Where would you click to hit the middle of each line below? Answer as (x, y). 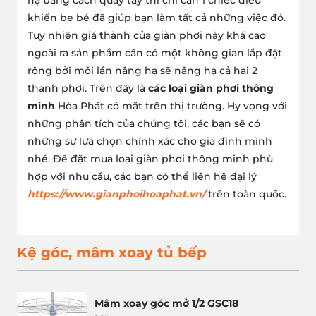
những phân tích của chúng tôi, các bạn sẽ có (144, 123)
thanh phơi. (57, 88)
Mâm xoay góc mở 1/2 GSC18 (166, 304)
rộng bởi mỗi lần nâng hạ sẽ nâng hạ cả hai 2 (142, 70)
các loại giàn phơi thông (211, 88)
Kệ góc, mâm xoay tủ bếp (112, 252)
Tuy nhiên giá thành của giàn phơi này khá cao (147, 35)
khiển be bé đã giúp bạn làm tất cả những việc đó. (157, 17)
